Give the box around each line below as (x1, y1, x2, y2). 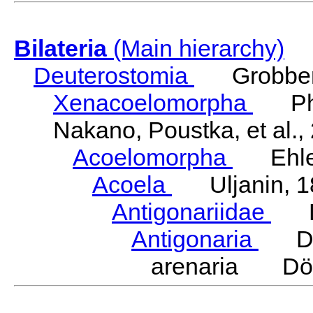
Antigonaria (131, 226, 259, 253)
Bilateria (14, 35, 107, 62)
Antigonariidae (112, 198, 271, 226)
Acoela (92, 171, 172, 198)
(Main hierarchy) (107, 35, 284, 62)
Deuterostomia (34, 62, 194, 89)
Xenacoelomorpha (53, 89, 253, 117)
